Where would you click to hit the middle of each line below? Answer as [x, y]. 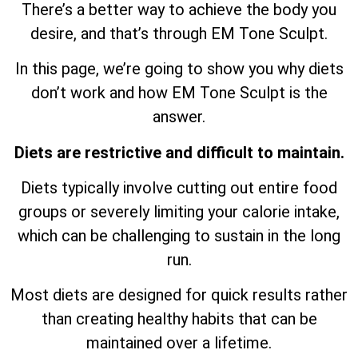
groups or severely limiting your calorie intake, [179, 211]
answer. [179, 117]
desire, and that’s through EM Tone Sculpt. [179, 33]
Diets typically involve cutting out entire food [179, 187]
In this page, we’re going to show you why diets [179, 69]
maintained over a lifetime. [179, 343]
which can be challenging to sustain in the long [179, 235]
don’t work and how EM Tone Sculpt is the [179, 93]
